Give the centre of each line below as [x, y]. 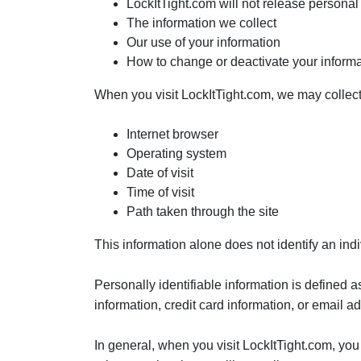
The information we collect [201, 23]
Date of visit [160, 173]
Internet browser [172, 134]
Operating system [176, 154]
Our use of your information [203, 42]
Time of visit [160, 192]
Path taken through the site [203, 212]
